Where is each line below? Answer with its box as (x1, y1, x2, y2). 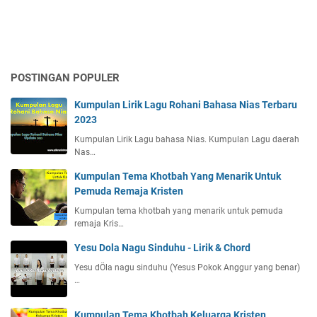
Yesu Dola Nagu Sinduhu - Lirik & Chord (74, 242, 250, 254)
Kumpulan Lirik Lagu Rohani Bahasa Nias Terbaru (74, 99, 297, 111)
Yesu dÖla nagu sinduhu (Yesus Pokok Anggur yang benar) (74, 263, 300, 273)
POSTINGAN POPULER (11, 71, 120, 85)
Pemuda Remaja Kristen (74, 185, 183, 197)
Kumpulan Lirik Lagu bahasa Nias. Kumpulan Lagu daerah (74, 134, 299, 145)
